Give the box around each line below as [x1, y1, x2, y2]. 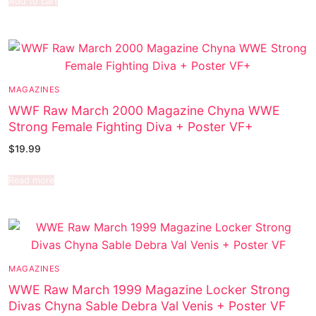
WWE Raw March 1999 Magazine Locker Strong [8, 282, 290, 298]
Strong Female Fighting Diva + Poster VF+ [8, 119, 253, 135]
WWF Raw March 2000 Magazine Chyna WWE [8, 103, 280, 119]
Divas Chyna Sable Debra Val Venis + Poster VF [8, 298, 286, 314]
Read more [8, 174, 54, 186]
